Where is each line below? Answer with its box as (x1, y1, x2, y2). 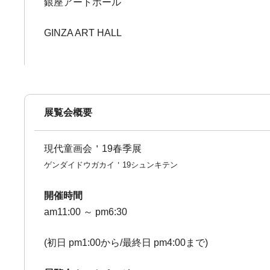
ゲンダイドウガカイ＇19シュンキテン (44, 160, 178, 169)
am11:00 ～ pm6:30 (44, 207, 128, 217)
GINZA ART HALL (44, 28, 122, 38)
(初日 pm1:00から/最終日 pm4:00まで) (44, 237, 209, 248)
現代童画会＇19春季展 (44, 143, 142, 154)
